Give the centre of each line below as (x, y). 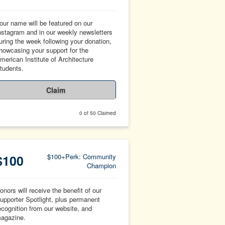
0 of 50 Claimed (98, 113)
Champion (101, 165)
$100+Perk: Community (82, 156)
